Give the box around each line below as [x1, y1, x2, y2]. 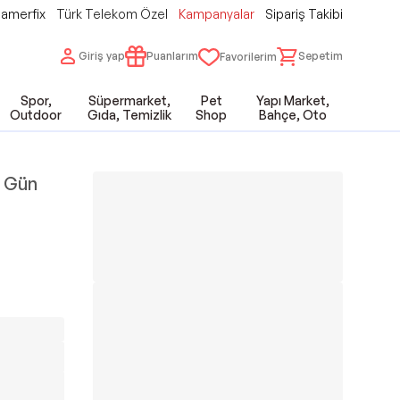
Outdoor [10, 107, 62, 122]
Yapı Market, [256, 93, 330, 108]
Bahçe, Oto [259, 107, 328, 122]
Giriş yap [79, 48, 125, 62]
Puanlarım [146, 48, 198, 62]
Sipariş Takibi [265, 6, 343, 21]
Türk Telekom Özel [56, 6, 168, 21]
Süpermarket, [88, 93, 171, 108]
